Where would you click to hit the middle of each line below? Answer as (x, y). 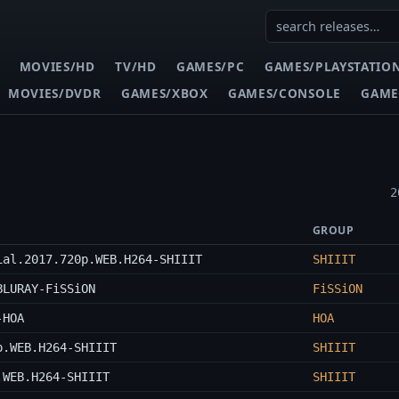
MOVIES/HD (57, 66)
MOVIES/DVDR (54, 93)
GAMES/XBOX (164, 93)
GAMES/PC (211, 66)
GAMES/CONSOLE (285, 93)
